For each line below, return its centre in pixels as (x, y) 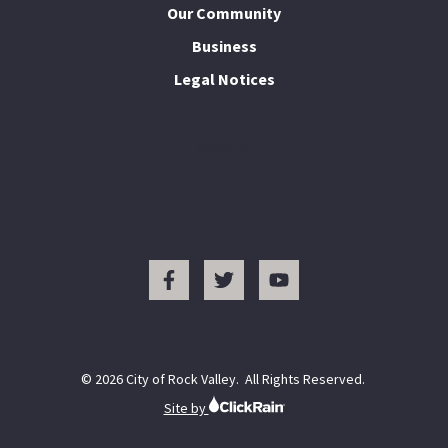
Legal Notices (224, 79)
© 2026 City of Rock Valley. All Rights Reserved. (224, 379)
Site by (186, 408)
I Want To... (224, 147)
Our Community (224, 13)
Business (224, 46)
